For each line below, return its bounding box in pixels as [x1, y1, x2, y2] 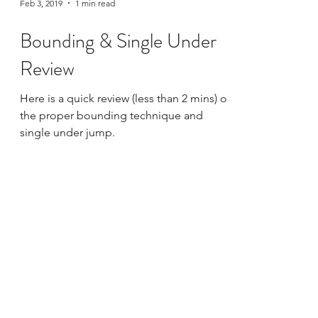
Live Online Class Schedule [43, 251, 184, 266]
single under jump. [20, 126, 115, 140]
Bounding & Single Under [20, 27, 216, 56]
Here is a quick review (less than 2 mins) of [20, 92, 231, 106]
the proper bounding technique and [20, 109, 203, 123]
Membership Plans [65, 272, 162, 287]
